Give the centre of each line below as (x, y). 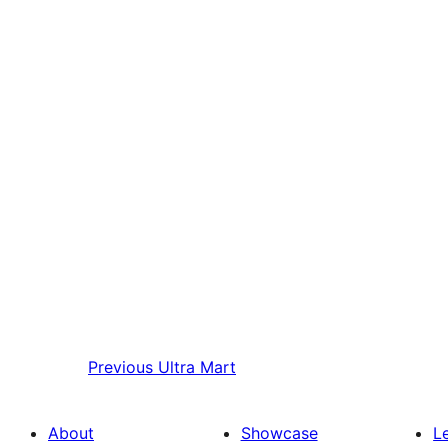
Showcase (279, 433)
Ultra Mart (197, 367)
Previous (120, 367)
